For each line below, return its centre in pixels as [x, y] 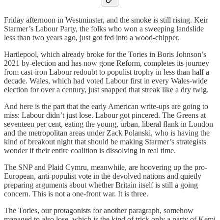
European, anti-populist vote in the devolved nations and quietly [103, 176]
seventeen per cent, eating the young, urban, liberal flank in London [109, 124]
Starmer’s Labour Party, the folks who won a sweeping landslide [104, 28]
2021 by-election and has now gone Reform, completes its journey [107, 63]
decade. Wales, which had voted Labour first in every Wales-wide [106, 81]
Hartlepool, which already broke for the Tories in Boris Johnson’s [105, 54]
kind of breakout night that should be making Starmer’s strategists [105, 141]
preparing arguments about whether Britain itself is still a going [101, 185]
